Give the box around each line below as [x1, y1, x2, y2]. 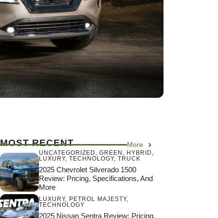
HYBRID [127, 149, 152, 157]
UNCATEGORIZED [39, 149, 95, 157]
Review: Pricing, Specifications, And [39, 174, 153, 183]
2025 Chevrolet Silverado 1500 [39, 165, 136, 174]
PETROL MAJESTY [69, 195, 127, 202]
